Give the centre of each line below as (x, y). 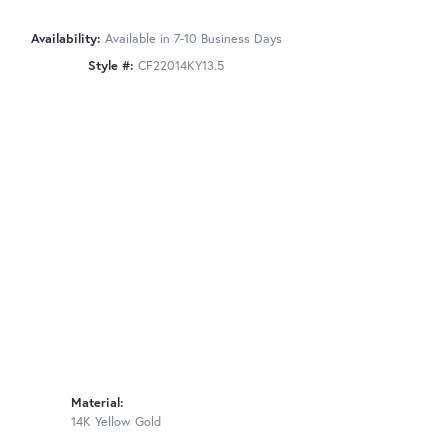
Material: (97, 403)
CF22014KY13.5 (181, 65)
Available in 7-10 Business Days (193, 38)
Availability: (65, 38)
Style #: (111, 65)
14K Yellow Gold (116, 422)
